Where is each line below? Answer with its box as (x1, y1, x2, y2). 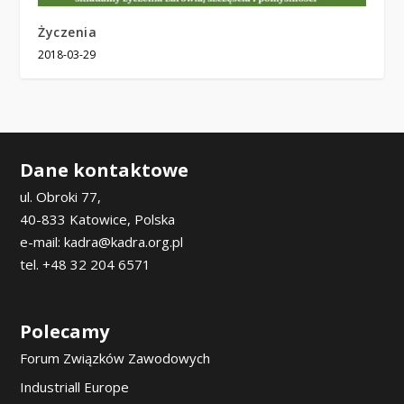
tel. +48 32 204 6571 (20, 254, 151, 273)
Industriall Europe (20, 377, 130, 396)
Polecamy (20, 318, 110, 344)
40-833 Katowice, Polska (20, 209, 176, 228)
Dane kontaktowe (20, 157, 189, 182)
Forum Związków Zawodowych (20, 348, 211, 367)
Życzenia (38, 23, 97, 41)
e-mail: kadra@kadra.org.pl (20, 232, 184, 251)
